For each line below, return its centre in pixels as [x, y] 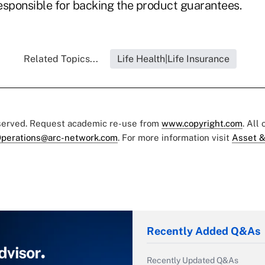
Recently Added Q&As [203, 231]
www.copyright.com [202, 124]
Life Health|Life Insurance [173, 59]
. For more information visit [175, 138]
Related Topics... [61, 59]
